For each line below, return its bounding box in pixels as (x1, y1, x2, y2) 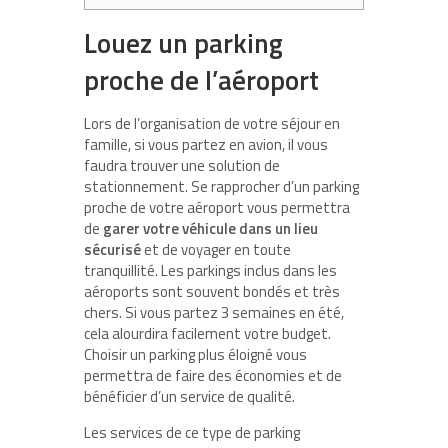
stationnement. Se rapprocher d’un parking (84, 175, 359, 199)
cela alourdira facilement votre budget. (84, 322, 331, 346)
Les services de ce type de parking (84, 421, 300, 445)
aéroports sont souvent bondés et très (84, 280, 340, 304)
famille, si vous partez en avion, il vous (84, 133, 328, 157)
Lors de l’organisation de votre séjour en (84, 112, 340, 136)
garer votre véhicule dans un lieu (100, 217, 318, 241)
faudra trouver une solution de (84, 154, 280, 178)
